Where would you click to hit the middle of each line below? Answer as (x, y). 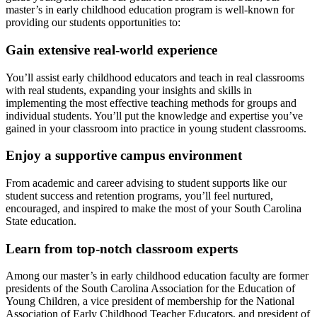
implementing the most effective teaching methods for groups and (151, 103)
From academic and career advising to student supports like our (146, 183)
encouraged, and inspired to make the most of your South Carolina (154, 208)
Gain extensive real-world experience (111, 50)
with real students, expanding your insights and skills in (129, 90)
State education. (41, 221)
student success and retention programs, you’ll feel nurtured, (139, 196)
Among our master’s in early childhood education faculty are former (157, 276)
